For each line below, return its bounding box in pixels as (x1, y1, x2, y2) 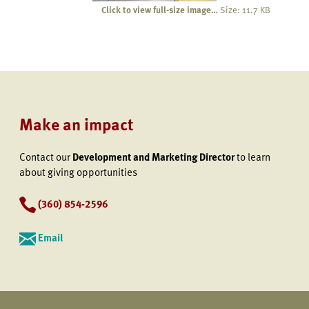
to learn (237, 149, 270, 164)
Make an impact (19, 112, 133, 136)
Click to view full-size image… (101, 3, 218, 17)
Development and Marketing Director (72, 149, 237, 164)
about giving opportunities (19, 164, 137, 179)
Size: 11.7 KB (220, 3, 270, 17)
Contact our (19, 149, 72, 164)
